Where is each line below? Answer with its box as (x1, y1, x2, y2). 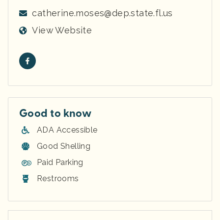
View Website (32, 25, 92, 35)
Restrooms (37, 173, 79, 183)
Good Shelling (37, 141, 91, 151)
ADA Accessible (37, 125, 98, 135)
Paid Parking (37, 157, 83, 167)
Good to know (19, 106, 92, 120)
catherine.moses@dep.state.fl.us (32, 7, 173, 18)
